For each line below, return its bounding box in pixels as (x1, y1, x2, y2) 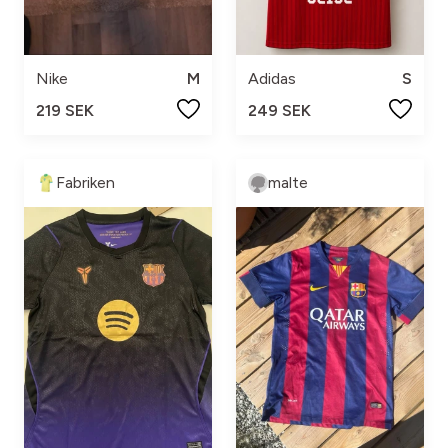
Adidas (248, 68, 296, 88)
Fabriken (56, 172, 115, 192)
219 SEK (36, 100, 94, 120)
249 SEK (248, 100, 311, 120)
